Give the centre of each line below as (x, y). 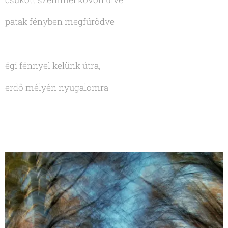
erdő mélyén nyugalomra (57, 88)
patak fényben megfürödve (60, 22)
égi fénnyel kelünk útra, (53, 66)
